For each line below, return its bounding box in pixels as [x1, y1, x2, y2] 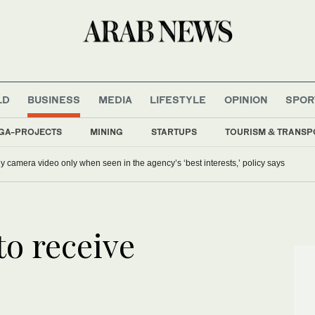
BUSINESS [27, 93, 81, 105]
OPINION [224, 93, 268, 105]
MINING [90, 126, 123, 137]
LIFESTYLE [150, 93, 207, 105]
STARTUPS [151, 126, 197, 137]
